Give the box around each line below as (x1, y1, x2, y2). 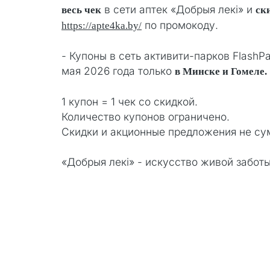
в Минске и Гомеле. (175, 65, 267, 77)
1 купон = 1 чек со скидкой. (61, 95, 198, 108)
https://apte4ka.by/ (61, 19, 142, 31)
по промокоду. (142, 18, 218, 31)
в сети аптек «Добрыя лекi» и (101, 2, 256, 16)
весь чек (61, 4, 101, 16)
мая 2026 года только (61, 64, 175, 77)
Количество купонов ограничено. (61, 110, 230, 123)
